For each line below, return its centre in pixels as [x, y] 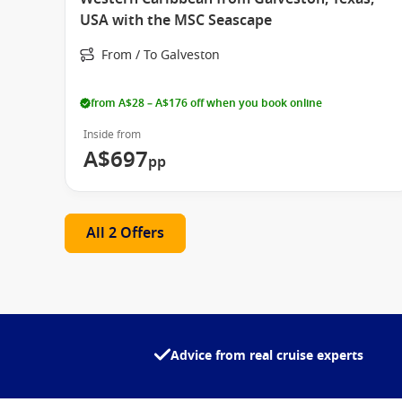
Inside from [112, 135]
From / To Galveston [161, 55]
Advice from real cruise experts [267, 356]
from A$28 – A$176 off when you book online [206, 103]
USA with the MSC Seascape [176, 21]
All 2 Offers [125, 233]
